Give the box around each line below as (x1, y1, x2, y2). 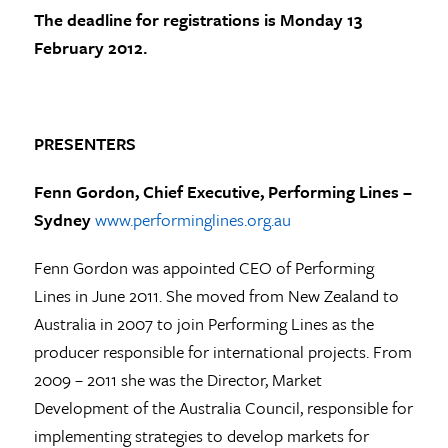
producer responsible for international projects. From (33, 338, 412, 364)
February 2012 (33, 34, 143, 60)
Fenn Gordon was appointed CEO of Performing (33, 254, 374, 280)
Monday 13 (279, 6, 362, 32)
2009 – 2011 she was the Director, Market (33, 366, 322, 392)
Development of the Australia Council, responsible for (33, 394, 413, 420)
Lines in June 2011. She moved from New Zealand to (33, 282, 399, 308)
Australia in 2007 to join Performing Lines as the (33, 310, 374, 336)
